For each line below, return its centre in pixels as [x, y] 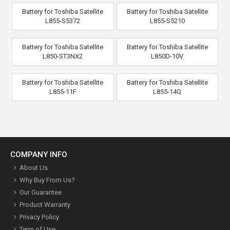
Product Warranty [45, 204]
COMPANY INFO [39, 154]
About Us [34, 167]
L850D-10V [167, 56]
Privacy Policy [39, 217]
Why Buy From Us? [47, 180]
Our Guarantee [41, 192]
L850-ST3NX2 [63, 56]
